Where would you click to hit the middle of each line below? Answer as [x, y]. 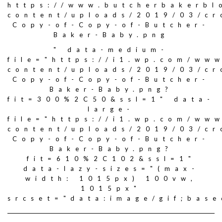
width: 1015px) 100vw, [111, 178]
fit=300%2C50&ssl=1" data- [111, 99]
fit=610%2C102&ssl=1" [111, 159]
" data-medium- [111, 50]
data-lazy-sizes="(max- [111, 168]
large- [111, 109]
